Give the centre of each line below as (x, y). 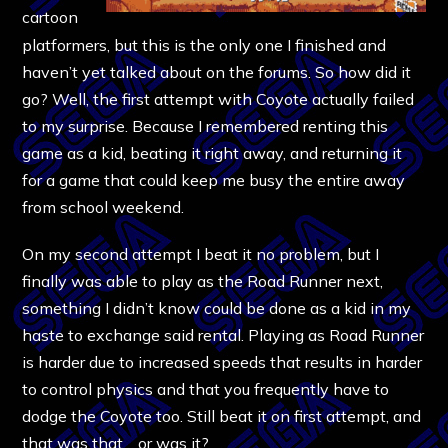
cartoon (50, 16)
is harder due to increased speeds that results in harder (222, 361)
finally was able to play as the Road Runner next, (203, 280)
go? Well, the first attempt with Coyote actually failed (218, 98)
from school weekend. (103, 206)
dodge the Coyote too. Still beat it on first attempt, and (222, 415)
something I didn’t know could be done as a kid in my (217, 307)
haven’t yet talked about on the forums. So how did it (217, 71)
